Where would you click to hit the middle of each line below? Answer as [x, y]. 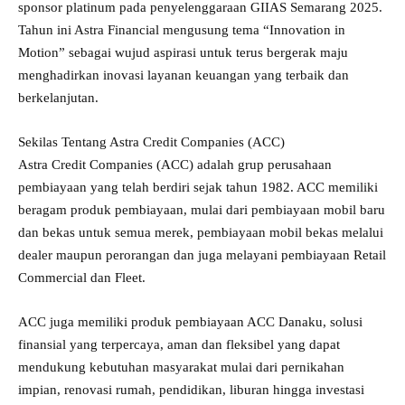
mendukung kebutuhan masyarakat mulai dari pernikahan [181, 367]
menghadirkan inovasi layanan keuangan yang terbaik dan [184, 75]
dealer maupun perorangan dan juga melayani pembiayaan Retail [202, 254]
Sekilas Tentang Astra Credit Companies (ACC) [151, 141]
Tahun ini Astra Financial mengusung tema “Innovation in [182, 29]
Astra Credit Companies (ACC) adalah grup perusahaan [175, 164]
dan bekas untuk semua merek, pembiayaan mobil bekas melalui [201, 232]
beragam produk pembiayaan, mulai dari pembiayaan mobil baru [202, 209]
